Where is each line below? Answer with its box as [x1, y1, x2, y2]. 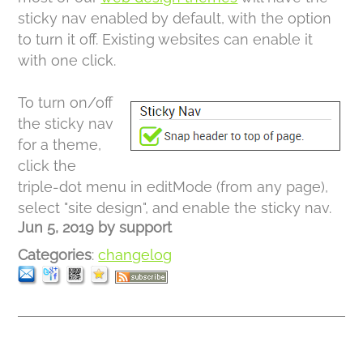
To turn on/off [18, 94, 113, 111]
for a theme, [18, 136, 102, 153]
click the [18, 157, 77, 174]
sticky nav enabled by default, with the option [18, 10, 332, 27]
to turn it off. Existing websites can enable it [18, 31, 314, 48]
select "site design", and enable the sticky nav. [18, 199, 332, 216]
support [119, 219, 173, 236]
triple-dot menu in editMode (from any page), [18, 178, 329, 195]
